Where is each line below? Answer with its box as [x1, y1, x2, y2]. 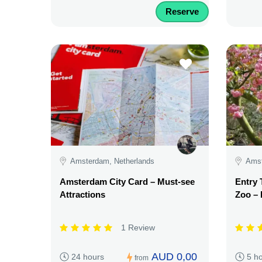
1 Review [121, 223, 155, 233]
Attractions [60, 189, 105, 200]
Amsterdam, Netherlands [70, 156, 154, 166]
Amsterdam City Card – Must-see [60, 177, 195, 187]
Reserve [166, 6, 199, 17]
